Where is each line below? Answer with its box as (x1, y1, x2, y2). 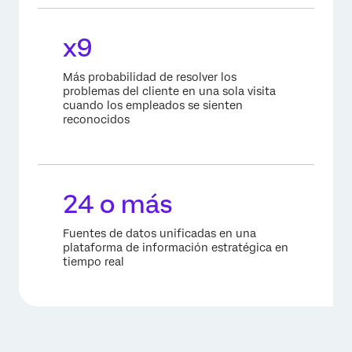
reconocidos (63, 112, 130, 126)
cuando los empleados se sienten (63, 98, 243, 112)
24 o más (63, 189, 173, 219)
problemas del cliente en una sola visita (63, 84, 276, 97)
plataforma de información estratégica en (63, 240, 288, 254)
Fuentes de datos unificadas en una (63, 226, 256, 240)
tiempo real (63, 255, 124, 268)
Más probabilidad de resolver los (63, 70, 236, 83)
